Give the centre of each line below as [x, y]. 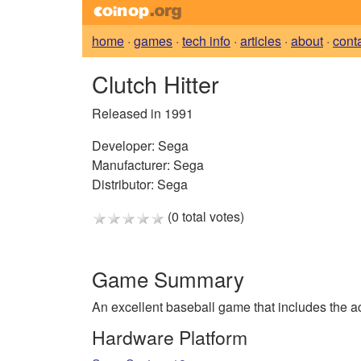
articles [261, 41]
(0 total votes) [204, 217]
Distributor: [123, 185]
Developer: [123, 146]
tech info [206, 41]
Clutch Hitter [156, 84]
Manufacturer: [131, 165]
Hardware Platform [170, 337]
